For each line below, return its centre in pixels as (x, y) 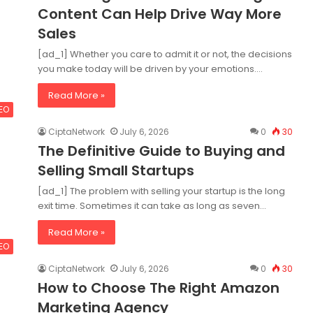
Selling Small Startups (116, 170)
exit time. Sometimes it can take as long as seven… (152, 206)
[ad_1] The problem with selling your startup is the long (161, 191)
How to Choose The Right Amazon (159, 288)
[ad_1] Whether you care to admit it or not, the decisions (165, 54)
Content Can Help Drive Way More (160, 14)
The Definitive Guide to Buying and (161, 151)
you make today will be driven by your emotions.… (150, 69)
